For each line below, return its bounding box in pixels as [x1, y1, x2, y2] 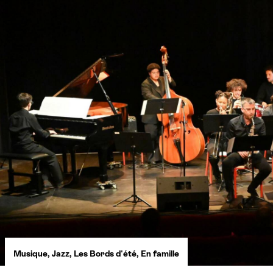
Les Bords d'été [74, 248, 136, 258]
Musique [13, 248, 48, 258]
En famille [141, 248, 179, 258]
